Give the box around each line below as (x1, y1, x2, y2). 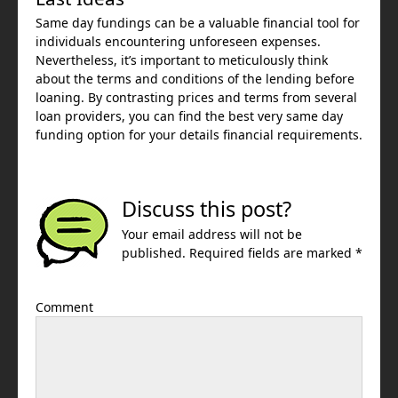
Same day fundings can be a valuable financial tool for (36, 17, 360, 29)
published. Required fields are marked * (122, 247, 362, 259)
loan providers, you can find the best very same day (36, 110, 343, 123)
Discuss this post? (122, 199, 291, 219)
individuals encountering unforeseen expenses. (36, 36, 321, 48)
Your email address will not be (122, 228, 302, 241)
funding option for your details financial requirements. (36, 129, 362, 141)
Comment (36, 301, 93, 314)
